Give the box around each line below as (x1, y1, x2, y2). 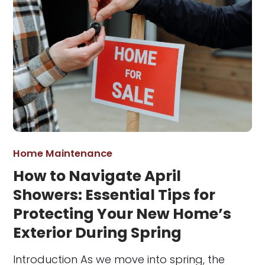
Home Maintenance (13, 147, 113, 161)
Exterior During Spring (13, 222, 182, 244)
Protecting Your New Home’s (13, 203, 232, 225)
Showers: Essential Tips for (13, 185, 216, 206)
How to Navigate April (13, 166, 182, 187)
